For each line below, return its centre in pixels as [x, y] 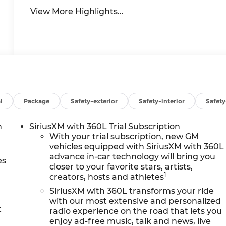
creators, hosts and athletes [107, 177]
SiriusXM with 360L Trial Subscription [105, 127]
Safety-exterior [94, 101]
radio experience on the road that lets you [136, 211]
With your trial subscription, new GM [124, 137]
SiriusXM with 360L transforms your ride [132, 191]
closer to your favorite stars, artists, [121, 167]
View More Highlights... [77, 12]
